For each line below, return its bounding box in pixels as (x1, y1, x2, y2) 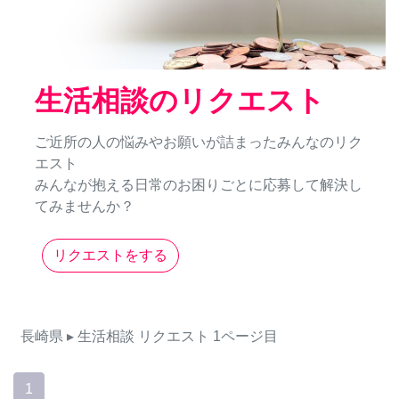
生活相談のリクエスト (35, 85, 325, 118)
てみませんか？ (35, 199, 134, 215)
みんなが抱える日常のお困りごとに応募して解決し (35, 177, 362, 193)
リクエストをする (53, 248, 167, 264)
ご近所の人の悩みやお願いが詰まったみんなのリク (35, 134, 362, 151)
